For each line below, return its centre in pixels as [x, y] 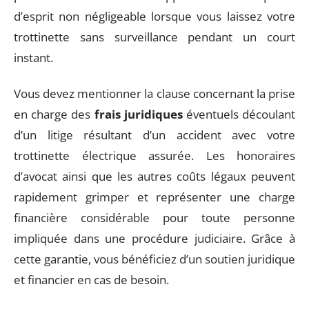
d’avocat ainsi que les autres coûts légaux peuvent [154, 176]
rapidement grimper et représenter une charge [154, 197]
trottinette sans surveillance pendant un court [154, 37]
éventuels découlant [239, 114]
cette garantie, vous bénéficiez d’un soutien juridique [154, 259]
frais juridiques [138, 114]
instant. [33, 57]
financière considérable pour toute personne [154, 218]
